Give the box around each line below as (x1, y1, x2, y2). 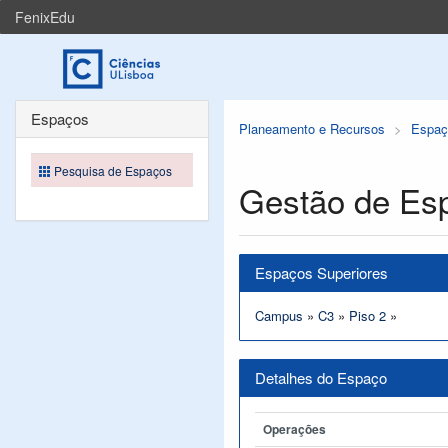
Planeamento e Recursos (239, 119, 385, 138)
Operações (263, 420, 326, 438)
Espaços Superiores (255, 262, 388, 283)
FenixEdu (15, 7, 75, 27)
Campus (255, 306, 303, 325)
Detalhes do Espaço (255, 367, 387, 388)
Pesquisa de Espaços (54, 162, 172, 179)
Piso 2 (349, 306, 386, 325)
